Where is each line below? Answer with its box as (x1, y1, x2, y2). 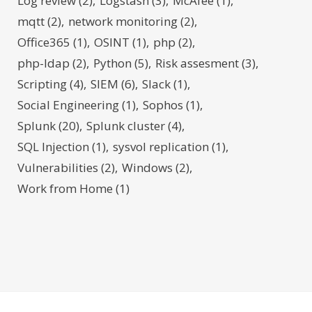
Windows (122, 159, 173, 175)
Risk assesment (155, 55, 240, 71)
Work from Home (17, 180, 114, 196)
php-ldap (17, 55, 70, 71)
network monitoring (68, 13, 178, 29)
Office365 (17, 34, 71, 50)
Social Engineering (17, 97, 120, 113)
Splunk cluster (86, 118, 166, 134)
